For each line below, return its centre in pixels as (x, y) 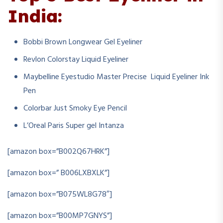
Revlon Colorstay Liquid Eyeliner (76, 59)
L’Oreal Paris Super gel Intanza (74, 126)
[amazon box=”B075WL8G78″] (60, 194)
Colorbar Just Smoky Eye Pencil (75, 108)
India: (35, 16)
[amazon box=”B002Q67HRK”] (58, 152)
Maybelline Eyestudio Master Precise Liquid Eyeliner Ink (116, 77)
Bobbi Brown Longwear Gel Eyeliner (83, 42)
